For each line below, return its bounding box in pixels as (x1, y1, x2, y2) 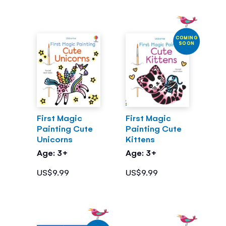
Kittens (125, 133, 155, 145)
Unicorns (36, 133, 73, 145)
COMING (175, 34, 198, 40)
